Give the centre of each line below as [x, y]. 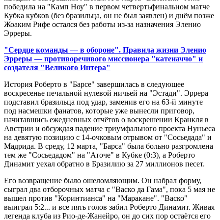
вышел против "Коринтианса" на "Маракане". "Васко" [96, 198]
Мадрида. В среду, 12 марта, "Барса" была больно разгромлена [109, 146]
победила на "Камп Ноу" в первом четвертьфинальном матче [107, 7]
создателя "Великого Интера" [57, 68]
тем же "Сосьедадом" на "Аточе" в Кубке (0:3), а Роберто [99, 155]
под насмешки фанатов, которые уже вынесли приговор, [99, 111]
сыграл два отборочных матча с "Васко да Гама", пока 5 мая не [110, 190]
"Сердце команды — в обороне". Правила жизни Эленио [105, 50]
